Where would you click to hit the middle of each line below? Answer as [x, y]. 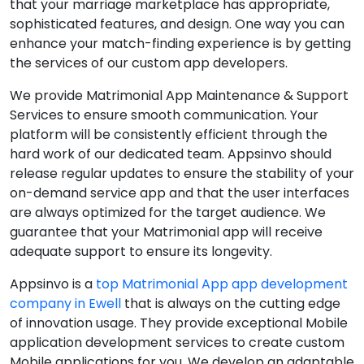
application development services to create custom [177, 342]
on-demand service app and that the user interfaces [180, 193]
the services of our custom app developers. [149, 63]
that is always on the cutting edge [231, 303]
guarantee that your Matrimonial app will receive [166, 232]
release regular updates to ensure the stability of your [182, 173]
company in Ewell [65, 303]
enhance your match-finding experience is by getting [180, 43]
